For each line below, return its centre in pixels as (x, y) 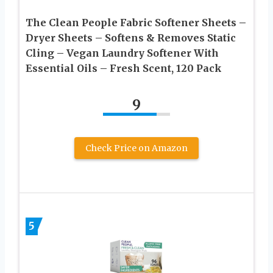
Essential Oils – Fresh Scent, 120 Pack (124, 68)
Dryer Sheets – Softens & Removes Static (131, 37)
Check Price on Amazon (136, 148)
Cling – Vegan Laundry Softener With (122, 53)
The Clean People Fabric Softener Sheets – (136, 22)
